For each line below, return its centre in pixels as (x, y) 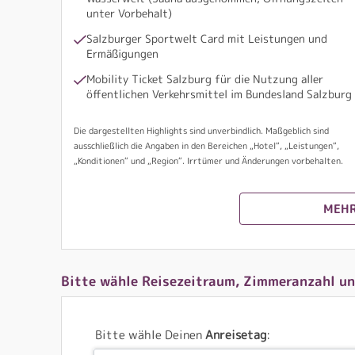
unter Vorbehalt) (129, 13)
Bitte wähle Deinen (150, 334)
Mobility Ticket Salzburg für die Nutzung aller (205, 78)
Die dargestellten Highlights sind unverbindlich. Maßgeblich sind (201, 130)
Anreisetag (236, 334)
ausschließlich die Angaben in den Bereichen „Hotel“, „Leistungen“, (206, 145)
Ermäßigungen (122, 53)
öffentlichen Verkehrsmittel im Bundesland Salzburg (219, 94)
